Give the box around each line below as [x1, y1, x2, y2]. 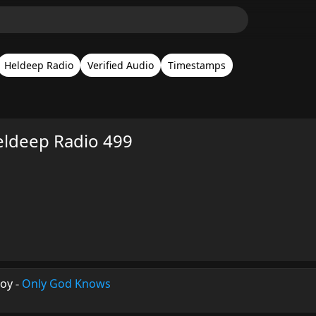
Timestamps [168, 59, 226, 72]
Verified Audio [87, 59, 154, 72]
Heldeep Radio [4, 59, 73, 72]
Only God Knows [22, 276, 111, 291]
